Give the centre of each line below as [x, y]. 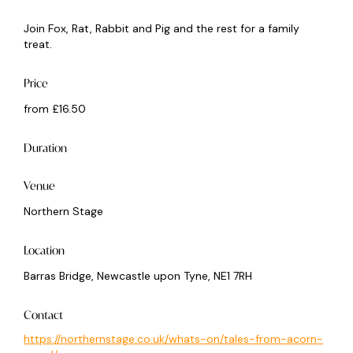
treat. [38, 44]
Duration [45, 148]
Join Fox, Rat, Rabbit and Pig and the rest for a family [162, 28]
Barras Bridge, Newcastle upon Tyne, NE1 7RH [138, 276]
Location [44, 250]
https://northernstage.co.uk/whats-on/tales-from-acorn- [173, 339]
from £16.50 [55, 109]
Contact [43, 315]
